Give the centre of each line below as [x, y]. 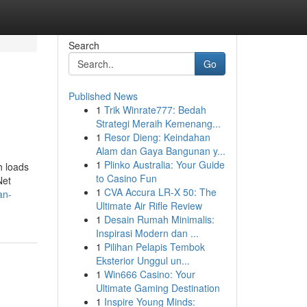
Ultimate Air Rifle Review [149, 206]
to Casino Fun [126, 178]
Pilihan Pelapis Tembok [154, 247]
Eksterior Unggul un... [143, 260]
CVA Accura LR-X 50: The [160, 192]
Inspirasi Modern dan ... [147, 233]
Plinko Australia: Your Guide [164, 164]
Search [84, 45]
